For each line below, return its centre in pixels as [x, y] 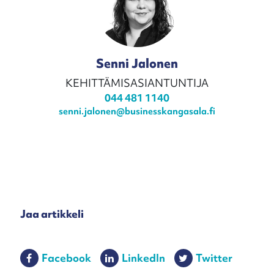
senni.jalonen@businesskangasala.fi [137, 111]
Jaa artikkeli [52, 213]
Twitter [214, 257]
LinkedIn [143, 257]
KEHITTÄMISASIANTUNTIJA [137, 83]
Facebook [66, 257]
